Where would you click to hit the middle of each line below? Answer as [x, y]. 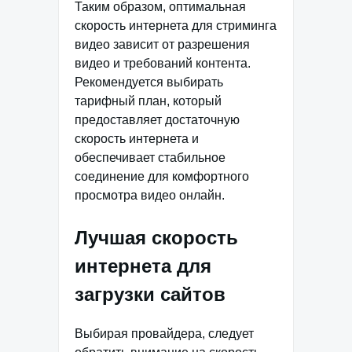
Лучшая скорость [156, 238]
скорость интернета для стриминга [176, 26]
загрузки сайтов [150, 295]
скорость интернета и [137, 139]
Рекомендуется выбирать [149, 82]
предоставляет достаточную [157, 120]
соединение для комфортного [162, 177]
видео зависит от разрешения [162, 45]
